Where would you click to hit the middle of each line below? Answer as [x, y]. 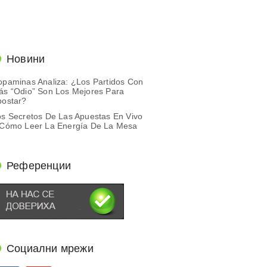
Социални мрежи [50, 249]
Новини [26, 59]
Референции [39, 166]
